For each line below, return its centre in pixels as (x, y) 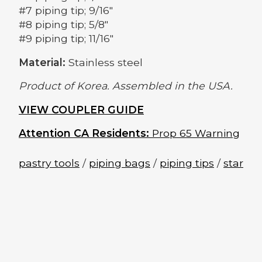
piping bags (120, 163)
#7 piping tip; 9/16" (66, 11)
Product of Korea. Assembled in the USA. (126, 86)
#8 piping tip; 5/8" (63, 25)
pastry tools (49, 163)
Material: (44, 62)
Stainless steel (106, 62)
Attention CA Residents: (84, 133)
